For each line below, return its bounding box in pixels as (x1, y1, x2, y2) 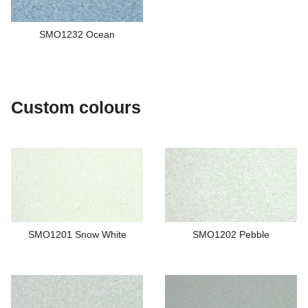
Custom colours (11, 98, 141, 118)
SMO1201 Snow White (27, 229, 126, 241)
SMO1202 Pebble (192, 229, 269, 241)
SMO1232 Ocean (39, 29, 115, 41)
